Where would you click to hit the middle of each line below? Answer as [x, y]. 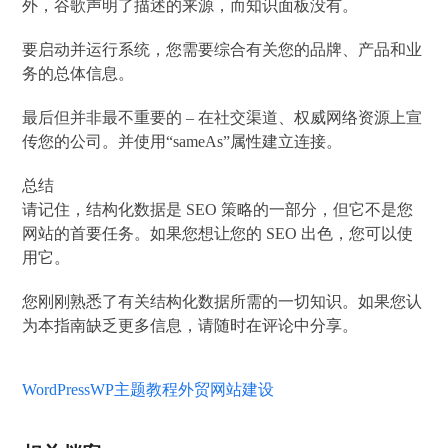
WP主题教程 [134, 389]
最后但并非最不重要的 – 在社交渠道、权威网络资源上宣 [222, 117]
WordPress [56, 389]
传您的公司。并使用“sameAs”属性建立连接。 [182, 141]
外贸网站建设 [226, 389]
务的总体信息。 [78, 73]
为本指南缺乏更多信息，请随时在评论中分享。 [190, 325]
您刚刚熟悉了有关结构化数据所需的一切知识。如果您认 [222, 301]
